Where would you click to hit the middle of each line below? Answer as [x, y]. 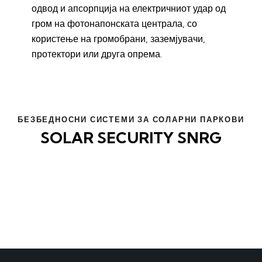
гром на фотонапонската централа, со [114, 24]
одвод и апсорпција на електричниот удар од [129, 8]
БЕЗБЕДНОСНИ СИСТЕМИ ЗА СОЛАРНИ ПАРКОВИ [131, 120]
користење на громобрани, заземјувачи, [118, 39]
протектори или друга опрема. [97, 54]
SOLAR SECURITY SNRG [131, 137]
